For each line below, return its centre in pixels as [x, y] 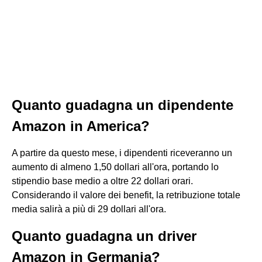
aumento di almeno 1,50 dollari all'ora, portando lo [115, 167]
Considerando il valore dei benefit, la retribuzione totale [126, 195]
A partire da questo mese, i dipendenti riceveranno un [122, 153]
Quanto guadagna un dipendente [123, 105]
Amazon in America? [81, 126]
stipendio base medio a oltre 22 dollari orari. [102, 181]
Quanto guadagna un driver [104, 236]
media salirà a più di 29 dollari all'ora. [89, 209]
